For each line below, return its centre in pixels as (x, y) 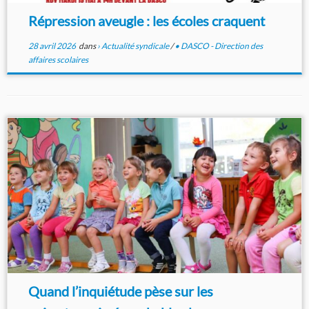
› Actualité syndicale (133, 46)
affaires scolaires (58, 60)
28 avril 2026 (52, 46)
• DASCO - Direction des (218, 46)
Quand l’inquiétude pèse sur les (120, 291)
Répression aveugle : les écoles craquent (146, 21)
